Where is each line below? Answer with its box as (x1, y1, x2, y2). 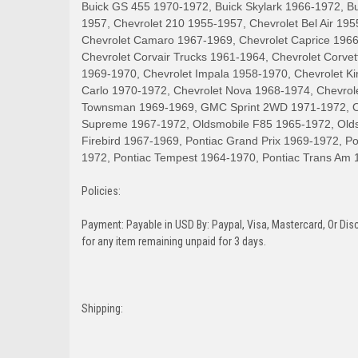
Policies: (82, 184, 121, 197)
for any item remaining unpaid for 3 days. (82, 234, 266, 248)
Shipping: (82, 301, 125, 315)
